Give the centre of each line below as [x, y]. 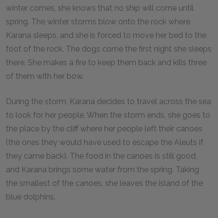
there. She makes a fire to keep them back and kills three [106, 63]
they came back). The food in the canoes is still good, [101, 156]
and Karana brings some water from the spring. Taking [102, 170]
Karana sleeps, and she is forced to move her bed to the [106, 35]
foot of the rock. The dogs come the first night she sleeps [109, 49]
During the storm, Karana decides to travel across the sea [109, 101]
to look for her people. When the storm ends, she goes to [108, 115]
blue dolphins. [31, 197]
